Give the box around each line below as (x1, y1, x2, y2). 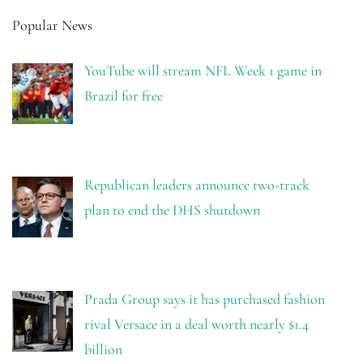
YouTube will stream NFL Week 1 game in (83, 62, 322, 80)
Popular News (12, 16, 92, 35)
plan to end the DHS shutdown (83, 201, 260, 220)
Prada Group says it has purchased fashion (83, 289, 325, 308)
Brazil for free (83, 87, 163, 105)
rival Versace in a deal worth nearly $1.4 (83, 314, 309, 333)
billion (83, 340, 122, 358)
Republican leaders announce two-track (83, 176, 310, 194)
